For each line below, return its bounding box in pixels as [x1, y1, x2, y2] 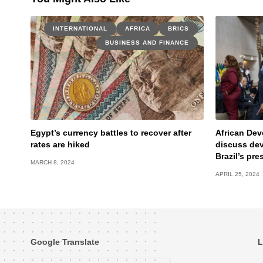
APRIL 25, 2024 [215, 171, 259, 178]
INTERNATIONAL [53, 25, 107, 32]
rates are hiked [31, 140, 90, 150]
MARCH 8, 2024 [31, 159, 75, 166]
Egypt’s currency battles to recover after [31, 128, 191, 138]
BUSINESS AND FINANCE [105, 39, 189, 46]
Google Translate [31, 237, 99, 247]
